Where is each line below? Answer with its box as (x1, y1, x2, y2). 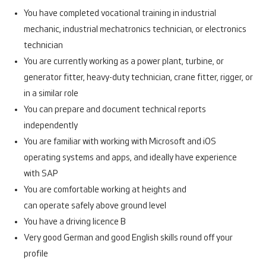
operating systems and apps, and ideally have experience (24, 153, 237, 163)
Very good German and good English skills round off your (24, 233, 233, 243)
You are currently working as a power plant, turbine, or (24, 57, 224, 66)
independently (24, 121, 80, 131)
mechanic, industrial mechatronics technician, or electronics (24, 25, 246, 34)
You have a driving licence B (24, 217, 126, 227)
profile (24, 249, 50, 259)
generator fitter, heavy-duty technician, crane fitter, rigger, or (24, 73, 253, 83)
